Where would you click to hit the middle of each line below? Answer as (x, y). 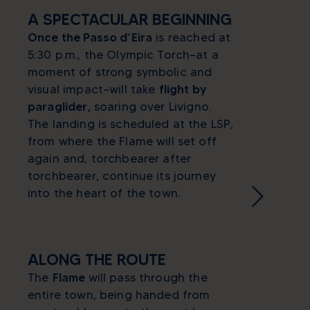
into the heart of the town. (104, 193)
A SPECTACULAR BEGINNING (130, 19)
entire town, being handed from (119, 294)
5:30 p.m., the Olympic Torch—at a (123, 54)
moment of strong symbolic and (120, 72)
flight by (182, 89)
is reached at (192, 37)
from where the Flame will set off (122, 141)
